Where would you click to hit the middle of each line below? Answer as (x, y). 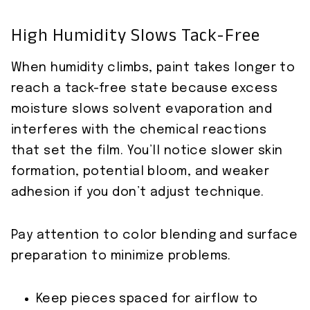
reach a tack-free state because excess (145, 89)
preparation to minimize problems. (121, 256)
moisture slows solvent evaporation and (142, 110)
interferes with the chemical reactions (139, 130)
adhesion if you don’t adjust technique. (138, 193)
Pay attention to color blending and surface (155, 236)
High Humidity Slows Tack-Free (136, 38)
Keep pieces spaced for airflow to (147, 299)
